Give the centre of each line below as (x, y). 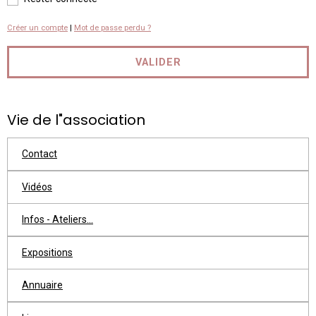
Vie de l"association (76, 120)
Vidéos (37, 187)
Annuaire (42, 285)
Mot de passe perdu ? (113, 28)
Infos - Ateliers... (57, 220)
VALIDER (158, 62)
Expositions (47, 252)
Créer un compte (37, 28)
